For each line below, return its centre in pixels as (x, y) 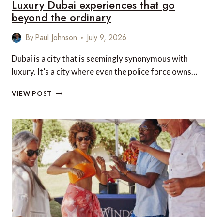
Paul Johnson (56, 38)
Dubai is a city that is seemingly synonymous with (100, 58)
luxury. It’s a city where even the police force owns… (104, 71)
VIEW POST (32, 93)
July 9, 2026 (107, 38)
